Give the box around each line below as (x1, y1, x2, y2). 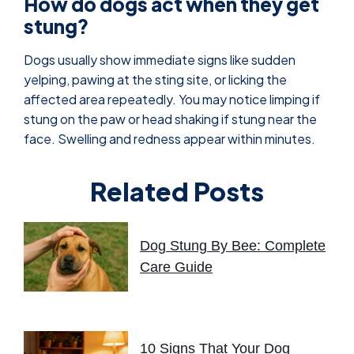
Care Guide (140, 258, 213, 275)
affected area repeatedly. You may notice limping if (24, 91, 320, 108)
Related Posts (90, 175, 264, 207)
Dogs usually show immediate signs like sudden (24, 51, 296, 69)
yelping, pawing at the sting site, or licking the (24, 71, 287, 88)
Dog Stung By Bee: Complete (140, 237, 326, 254)
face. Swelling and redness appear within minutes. (24, 130, 315, 148)
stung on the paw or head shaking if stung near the (24, 111, 317, 128)
